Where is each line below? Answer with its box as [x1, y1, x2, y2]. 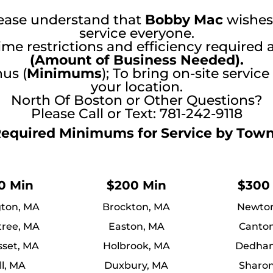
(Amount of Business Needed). [29, 52, 244, 69]
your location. [90, 79, 183, 96]
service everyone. [79, 25, 194, 42]
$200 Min [106, 178, 166, 193]
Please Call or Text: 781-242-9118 [30, 105, 243, 122]
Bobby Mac [144, 12, 223, 29]
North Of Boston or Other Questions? [10, 92, 263, 109]
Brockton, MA [102, 201, 171, 213]
